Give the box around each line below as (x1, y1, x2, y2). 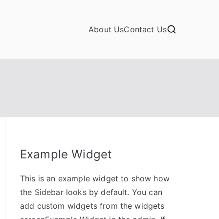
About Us (88, 24, 124, 34)
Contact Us (124, 24, 167, 34)
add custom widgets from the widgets (20, 201, 165, 211)
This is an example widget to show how (20, 174, 170, 183)
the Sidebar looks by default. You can (20, 187, 162, 197)
